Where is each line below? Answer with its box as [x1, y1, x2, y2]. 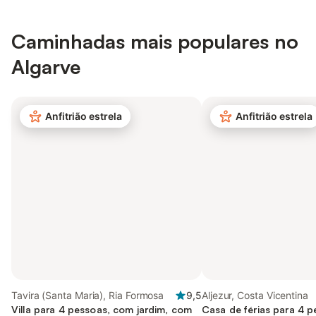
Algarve [11, 54, 80, 79]
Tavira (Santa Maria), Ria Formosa [11, 289, 164, 301]
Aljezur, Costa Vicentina [202, 289, 308, 301]
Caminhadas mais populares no [11, 29, 298, 54]
